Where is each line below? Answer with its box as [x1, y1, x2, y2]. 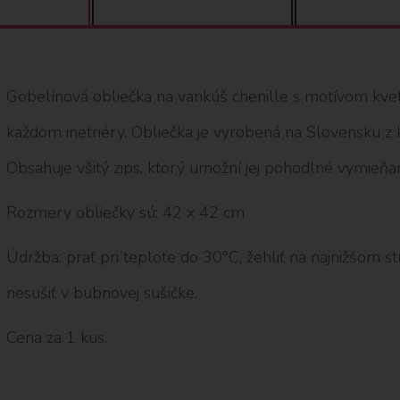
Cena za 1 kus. [5, 326, 107, 348]
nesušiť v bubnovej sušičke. [5, 281, 197, 304]
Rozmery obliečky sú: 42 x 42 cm [5, 201, 245, 223]
